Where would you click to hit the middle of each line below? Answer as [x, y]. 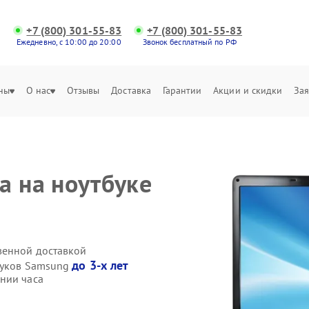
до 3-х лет [100, 265]
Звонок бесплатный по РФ [189, 42]
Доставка [131, 90]
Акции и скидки [248, 90]
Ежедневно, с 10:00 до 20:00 [69, 42]
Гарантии [182, 90]
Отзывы [83, 90]
